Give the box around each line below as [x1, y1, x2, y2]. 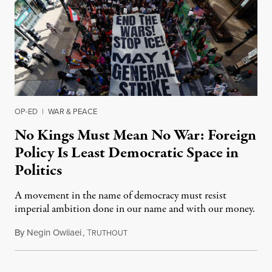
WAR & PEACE [48, 106, 97, 118]
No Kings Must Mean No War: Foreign [15, 124, 256, 147]
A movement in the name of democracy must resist [15, 188, 226, 204]
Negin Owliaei [27, 226, 81, 240]
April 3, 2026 [127, 226, 176, 240]
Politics [15, 160, 62, 182]
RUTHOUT [92, 228, 127, 239]
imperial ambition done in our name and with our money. [15, 202, 255, 217]
